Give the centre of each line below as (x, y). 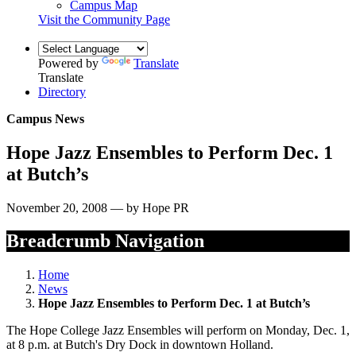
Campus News (45, 118)
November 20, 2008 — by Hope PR (98, 207)
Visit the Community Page (104, 19)
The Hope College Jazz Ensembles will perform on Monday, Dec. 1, (178, 331)
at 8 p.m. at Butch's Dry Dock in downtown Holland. (140, 345)
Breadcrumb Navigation (105, 241)
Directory (62, 91)
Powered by (70, 63)
